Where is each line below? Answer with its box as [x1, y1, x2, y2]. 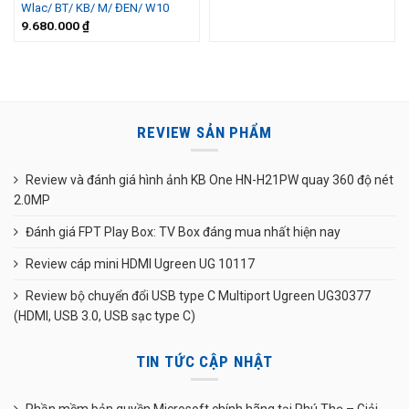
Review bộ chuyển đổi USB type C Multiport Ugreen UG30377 [26, 288, 371, 303]
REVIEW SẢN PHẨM [137, 122, 272, 142]
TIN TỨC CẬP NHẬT [135, 351, 274, 371]
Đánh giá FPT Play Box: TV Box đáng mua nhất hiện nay [26, 224, 341, 239]
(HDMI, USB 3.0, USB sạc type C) [14, 308, 195, 323]
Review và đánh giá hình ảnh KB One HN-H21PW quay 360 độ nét [26, 172, 393, 187]
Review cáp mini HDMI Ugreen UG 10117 [26, 256, 255, 271]
